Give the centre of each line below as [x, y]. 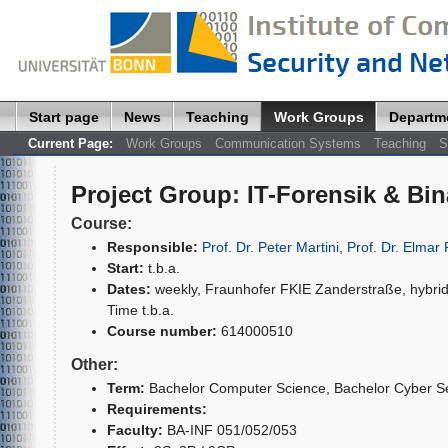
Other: [94, 364]
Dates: [128, 288]
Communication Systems [287, 143]
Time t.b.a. [140, 309]
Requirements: [156, 408]
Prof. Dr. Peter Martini [270, 246]
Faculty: [134, 429]
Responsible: [152, 246]
